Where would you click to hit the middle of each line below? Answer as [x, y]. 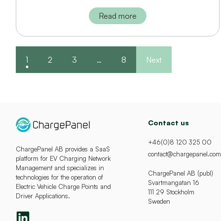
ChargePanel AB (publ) [181, 173]
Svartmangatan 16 [174, 183]
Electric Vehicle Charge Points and [63, 187]
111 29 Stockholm [171, 192]
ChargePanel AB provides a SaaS [63, 149]
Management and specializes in [60, 168]
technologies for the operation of [59, 177]
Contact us [168, 123]
